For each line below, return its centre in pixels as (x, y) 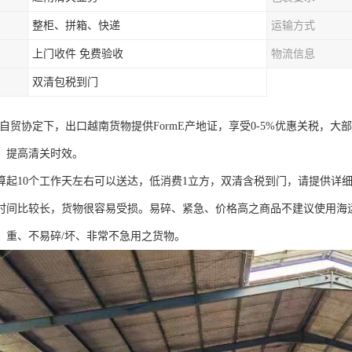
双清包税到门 (65, 82)
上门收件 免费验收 (78, 54)
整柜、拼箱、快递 (76, 26)
